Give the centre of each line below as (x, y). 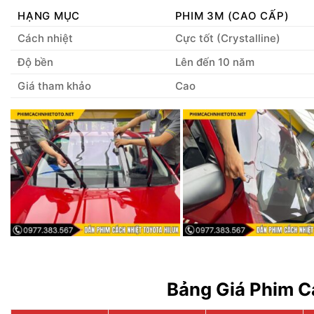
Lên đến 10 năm (214, 62)
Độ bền (35, 62)
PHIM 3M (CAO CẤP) (232, 15)
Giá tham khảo (54, 86)
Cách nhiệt (45, 38)
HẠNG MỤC (49, 15)
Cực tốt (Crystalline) (227, 38)
